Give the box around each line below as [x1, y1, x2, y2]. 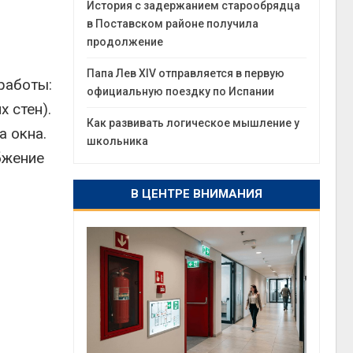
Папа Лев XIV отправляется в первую [87, 67, 285, 80]
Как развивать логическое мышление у [87, 117, 300, 129]
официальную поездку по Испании [87, 85, 275, 98]
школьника [87, 135, 149, 147]
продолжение [87, 35, 164, 48]
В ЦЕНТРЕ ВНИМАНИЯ [131, 187, 263, 201]
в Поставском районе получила [87, 17, 259, 30]
